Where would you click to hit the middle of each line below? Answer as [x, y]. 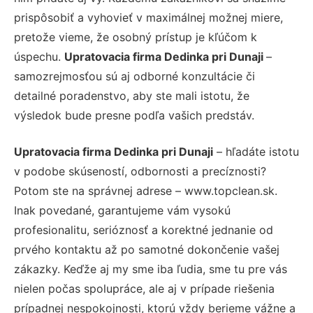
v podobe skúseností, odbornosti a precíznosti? [140, 171]
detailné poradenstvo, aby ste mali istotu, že [132, 95]
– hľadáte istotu [256, 151]
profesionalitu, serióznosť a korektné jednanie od [144, 230]
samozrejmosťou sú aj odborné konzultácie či [134, 76]
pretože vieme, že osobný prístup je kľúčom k [136, 37]
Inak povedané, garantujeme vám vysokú [122, 210]
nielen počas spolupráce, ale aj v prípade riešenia [144, 288]
